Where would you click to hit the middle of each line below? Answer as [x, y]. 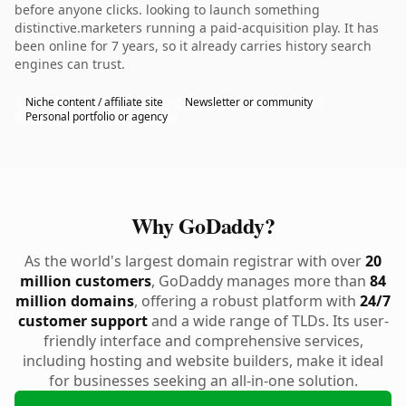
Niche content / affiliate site [94, 102]
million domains [75, 301]
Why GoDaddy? [203, 225]
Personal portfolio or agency [97, 116]
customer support [82, 321]
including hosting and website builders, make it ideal [203, 361]
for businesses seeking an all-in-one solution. [203, 381]
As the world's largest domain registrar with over [195, 261]
